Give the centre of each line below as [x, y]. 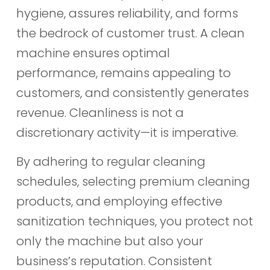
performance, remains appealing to [123, 73]
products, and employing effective [119, 201]
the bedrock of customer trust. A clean [130, 33]
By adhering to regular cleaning [111, 161]
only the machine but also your [109, 241]
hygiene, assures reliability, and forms [127, 14]
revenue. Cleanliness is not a [100, 113]
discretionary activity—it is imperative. [127, 133]
